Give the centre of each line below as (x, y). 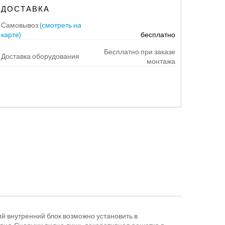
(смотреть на (60, 25)
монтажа (161, 61)
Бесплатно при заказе (139, 52)
